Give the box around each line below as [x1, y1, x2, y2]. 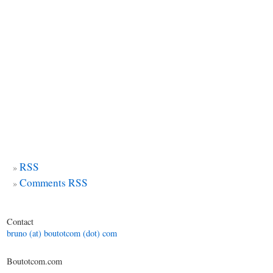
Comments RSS [19, 175, 88, 190]
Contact [7, 216, 39, 227]
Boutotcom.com [7, 255, 62, 267]
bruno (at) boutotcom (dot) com [7, 227, 117, 239]
